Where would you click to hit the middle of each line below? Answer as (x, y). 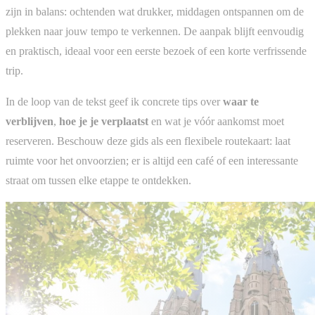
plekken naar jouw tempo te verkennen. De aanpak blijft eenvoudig (155, 32)
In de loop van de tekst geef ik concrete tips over (114, 102)
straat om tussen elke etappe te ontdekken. (98, 181)
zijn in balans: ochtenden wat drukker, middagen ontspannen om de (155, 12)
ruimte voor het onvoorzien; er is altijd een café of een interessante (152, 161)
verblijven (30, 122)
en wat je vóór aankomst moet (216, 122)
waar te (241, 102)
